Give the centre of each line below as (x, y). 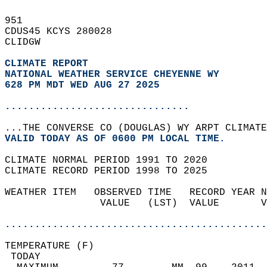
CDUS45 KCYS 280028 (64, 32)
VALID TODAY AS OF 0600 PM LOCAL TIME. (121, 139)
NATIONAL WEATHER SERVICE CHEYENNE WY (112, 74)
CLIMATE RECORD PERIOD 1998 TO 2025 (112, 171)
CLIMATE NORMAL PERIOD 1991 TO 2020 (112, 160)
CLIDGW (29, 42)
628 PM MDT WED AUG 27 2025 (82, 85)
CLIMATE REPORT (49, 64)
